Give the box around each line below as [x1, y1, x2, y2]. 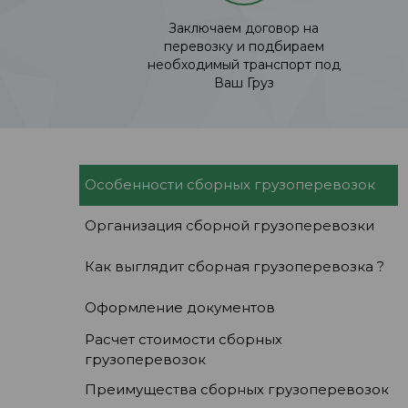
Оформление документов [85, 299, 275, 317]
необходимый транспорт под [147, 56, 341, 73]
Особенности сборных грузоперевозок [85, 176, 375, 194]
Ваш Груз [213, 74, 274, 91]
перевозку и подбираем [163, 37, 324, 55]
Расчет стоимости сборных [85, 330, 282, 348]
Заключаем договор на [168, 19, 319, 36]
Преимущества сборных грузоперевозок [85, 381, 389, 399]
